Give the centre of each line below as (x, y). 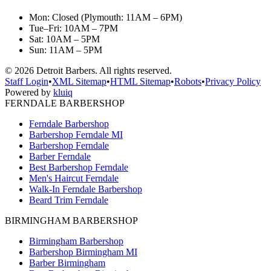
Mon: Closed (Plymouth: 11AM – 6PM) (106, 18)
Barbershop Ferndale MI (76, 135)
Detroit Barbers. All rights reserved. (103, 71)
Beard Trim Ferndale (69, 200)
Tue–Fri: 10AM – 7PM (73, 28)
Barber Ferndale (60, 157)
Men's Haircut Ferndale (74, 178)
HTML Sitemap (140, 82)
